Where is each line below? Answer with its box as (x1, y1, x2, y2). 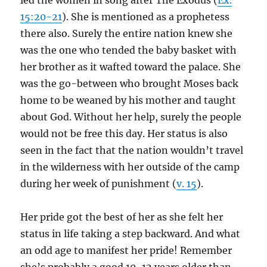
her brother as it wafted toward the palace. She (20, 61, 241, 73)
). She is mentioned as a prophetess (62, 11, 230, 23)
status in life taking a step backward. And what (20, 228, 241, 240)
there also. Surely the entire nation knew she (20, 27, 233, 39)
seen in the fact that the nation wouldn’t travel (20, 144, 244, 156)
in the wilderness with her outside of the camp (20, 161, 240, 173)
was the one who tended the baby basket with (20, 44, 237, 56)
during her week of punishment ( (20, 178, 177, 190)
